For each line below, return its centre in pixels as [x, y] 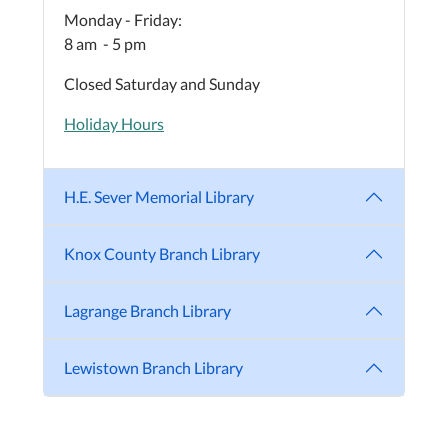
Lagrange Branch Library [147, 311]
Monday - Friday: [123, 20]
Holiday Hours [114, 124]
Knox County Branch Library [162, 254]
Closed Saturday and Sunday [162, 84]
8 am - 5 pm [106, 44]
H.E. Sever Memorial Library [159, 197]
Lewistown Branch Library [153, 368]
